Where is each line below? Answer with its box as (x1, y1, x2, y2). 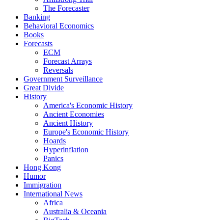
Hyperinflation (43, 145, 88, 154)
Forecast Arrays (43, 56, 92, 65)
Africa (43, 198, 63, 207)
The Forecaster (43, 3, 89, 12)
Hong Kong (24, 163, 61, 171)
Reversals (43, 65, 73, 74)
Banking (24, 12, 50, 21)
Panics (43, 154, 63, 163)
